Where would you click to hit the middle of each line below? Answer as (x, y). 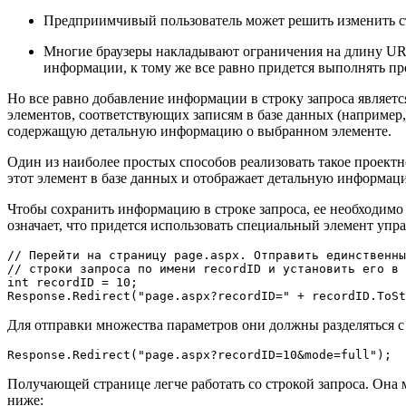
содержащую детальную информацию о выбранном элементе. (199, 130)
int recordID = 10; (72, 282)
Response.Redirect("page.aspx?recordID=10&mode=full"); (199, 354)
